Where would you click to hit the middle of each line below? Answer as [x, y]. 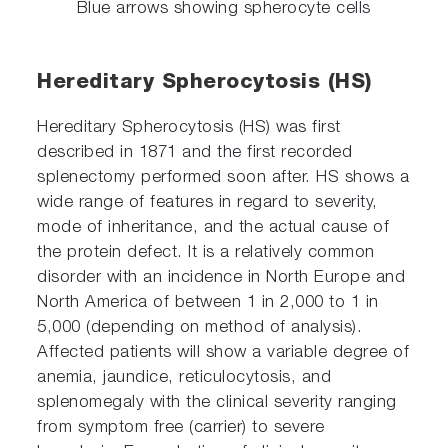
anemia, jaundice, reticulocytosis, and [184, 378]
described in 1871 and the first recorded [195, 153]
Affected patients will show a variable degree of [223, 353]
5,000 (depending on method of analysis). [200, 328]
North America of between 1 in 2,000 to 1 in [208, 303]
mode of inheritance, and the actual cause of [213, 228]
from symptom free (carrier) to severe [181, 428]
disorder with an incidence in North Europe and [221, 278]
